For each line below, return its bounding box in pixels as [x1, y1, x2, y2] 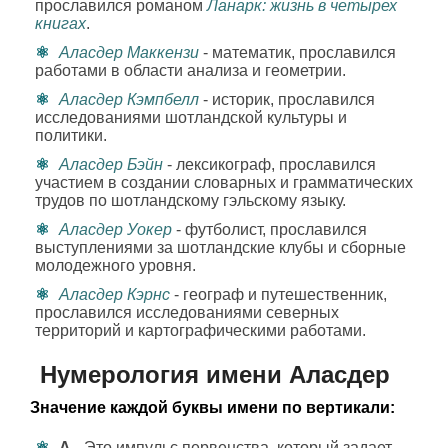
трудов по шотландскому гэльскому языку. [35, 192, 346, 209]
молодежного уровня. [35, 257, 196, 274]
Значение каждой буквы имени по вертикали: [30, 399, 395, 416]
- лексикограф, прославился [163, 156, 376, 173]
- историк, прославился [199, 91, 375, 108]
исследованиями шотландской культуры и [35, 109, 347, 126]
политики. [35, 127, 107, 144]
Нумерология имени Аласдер [40, 361, 390, 388]
